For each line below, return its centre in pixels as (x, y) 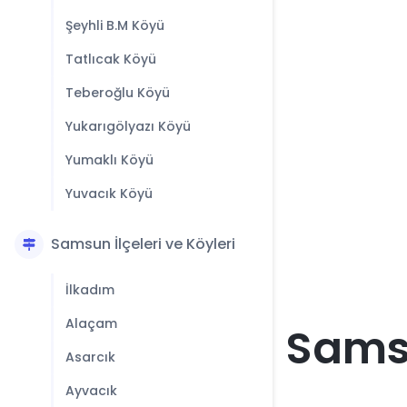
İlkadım (90, 290)
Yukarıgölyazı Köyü (128, 126)
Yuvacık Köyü (109, 194)
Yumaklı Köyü (109, 160)
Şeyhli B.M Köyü (115, 25)
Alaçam (91, 323)
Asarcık (90, 357)
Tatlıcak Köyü (111, 59)
